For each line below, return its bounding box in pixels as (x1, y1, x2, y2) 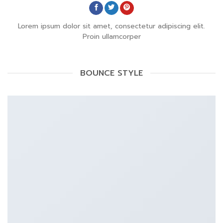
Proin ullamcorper (82, 31, 141, 42)
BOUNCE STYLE (80, 67, 143, 79)
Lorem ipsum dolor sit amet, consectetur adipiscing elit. (18, 21, 205, 32)
